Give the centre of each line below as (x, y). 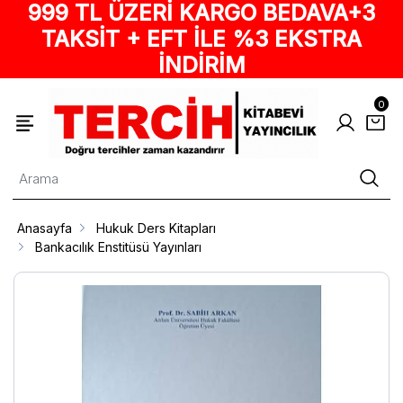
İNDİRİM (201, 65)
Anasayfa (45, 228)
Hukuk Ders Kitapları (157, 228)
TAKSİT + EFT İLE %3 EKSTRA (201, 39)
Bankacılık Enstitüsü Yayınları (119, 246)
